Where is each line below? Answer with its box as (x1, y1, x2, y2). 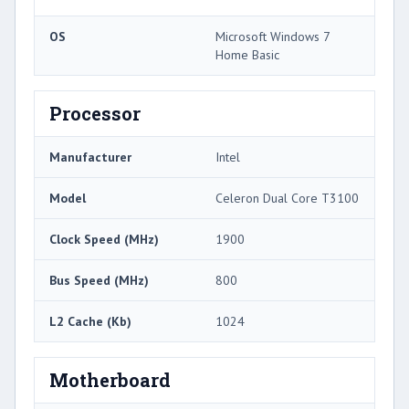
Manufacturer (49, 148, 131, 165)
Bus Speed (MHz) (49, 271, 149, 288)
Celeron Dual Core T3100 (215, 189, 359, 206)
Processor (49, 100, 141, 125)
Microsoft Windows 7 (215, 27, 330, 45)
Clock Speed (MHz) (49, 230, 159, 247)
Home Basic (215, 46, 279, 63)
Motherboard (49, 367, 171, 392)
